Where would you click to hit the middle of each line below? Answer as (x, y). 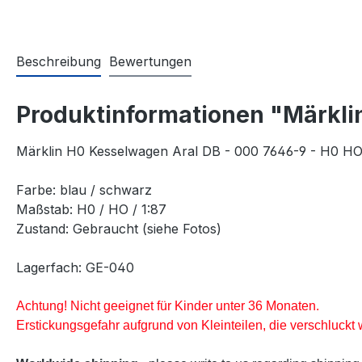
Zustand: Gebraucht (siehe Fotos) (119, 228)
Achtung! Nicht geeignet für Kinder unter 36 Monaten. (169, 305)
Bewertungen (150, 61)
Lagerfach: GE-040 (75, 267)
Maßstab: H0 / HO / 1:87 (91, 209)
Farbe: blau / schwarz (84, 189)
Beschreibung (59, 61)
